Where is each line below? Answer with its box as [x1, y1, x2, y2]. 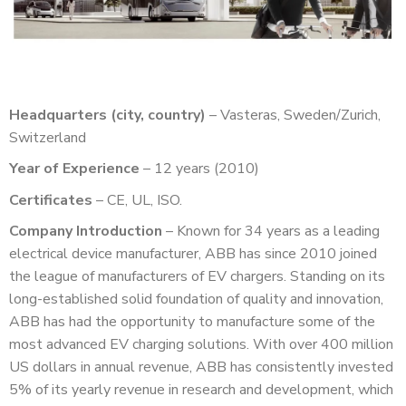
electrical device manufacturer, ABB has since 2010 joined [9, 244, 377, 265]
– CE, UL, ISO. [92, 189, 186, 210]
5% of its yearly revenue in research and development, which [9, 380, 393, 401]
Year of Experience [9, 159, 140, 179]
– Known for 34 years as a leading [162, 221, 380, 242]
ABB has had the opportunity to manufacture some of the [9, 312, 375, 333]
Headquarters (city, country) [9, 104, 206, 125]
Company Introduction [9, 221, 162, 242]
